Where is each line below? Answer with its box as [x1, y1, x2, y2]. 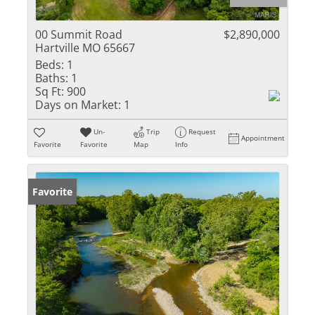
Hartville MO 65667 [35, 40, 135, 56]
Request [188, 127, 217, 136]
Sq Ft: [35, 84, 64, 99]
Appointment [241, 133, 285, 143]
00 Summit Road [35, 27, 122, 42]
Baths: [35, 70, 68, 86]
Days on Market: [35, 97, 121, 112]
